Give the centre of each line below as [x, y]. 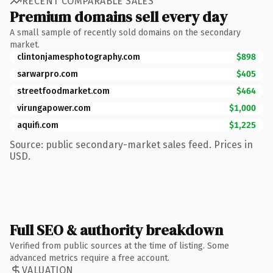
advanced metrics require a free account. [90, 258]
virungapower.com [54, 108]
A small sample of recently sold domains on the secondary [125, 32]
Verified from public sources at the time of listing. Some [119, 246]
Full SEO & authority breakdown [116, 230]
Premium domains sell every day [119, 16]
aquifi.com [38, 125]
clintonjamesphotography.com [79, 57]
